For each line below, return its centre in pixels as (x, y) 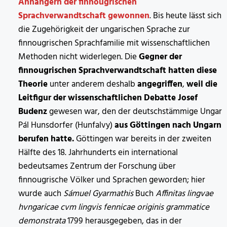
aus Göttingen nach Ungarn (168, 125)
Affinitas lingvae (184, 194)
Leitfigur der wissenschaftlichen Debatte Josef (108, 98)
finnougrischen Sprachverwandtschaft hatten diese (117, 70)
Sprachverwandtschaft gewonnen (84, 16)
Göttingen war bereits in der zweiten (143, 139)
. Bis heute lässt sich (185, 16)
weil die (202, 84)
